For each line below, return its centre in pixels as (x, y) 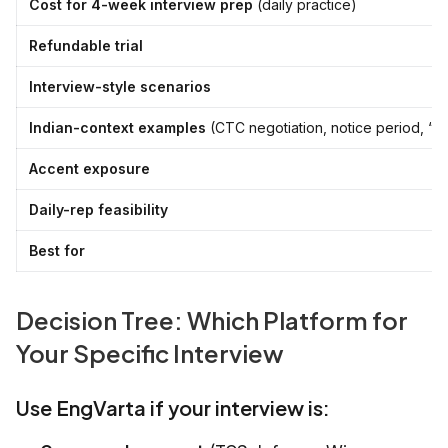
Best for (57, 251)
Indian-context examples (117, 128)
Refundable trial (86, 46)
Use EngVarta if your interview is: (173, 408)
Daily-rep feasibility (98, 210)
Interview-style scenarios (120, 87)
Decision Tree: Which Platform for (212, 320)
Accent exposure (89, 169)
